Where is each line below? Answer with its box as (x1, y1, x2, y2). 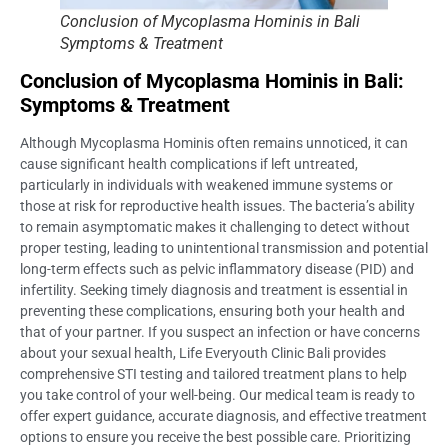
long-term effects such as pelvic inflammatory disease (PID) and (20, 260, 414, 277)
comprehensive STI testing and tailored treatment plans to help (20, 365, 407, 382)
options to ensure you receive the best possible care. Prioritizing (20, 428, 411, 445)
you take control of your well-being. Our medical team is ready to (20, 386, 415, 403)
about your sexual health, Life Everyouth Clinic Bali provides (20, 344, 386, 361)
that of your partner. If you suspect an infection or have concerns (20, 323, 420, 340)
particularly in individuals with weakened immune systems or (20, 176, 393, 193)
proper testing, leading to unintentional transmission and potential (20, 239, 428, 256)
